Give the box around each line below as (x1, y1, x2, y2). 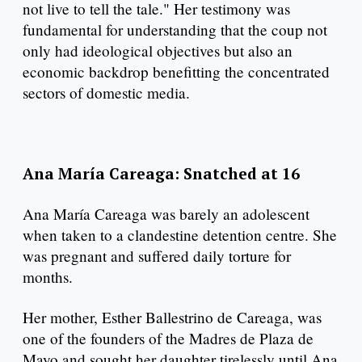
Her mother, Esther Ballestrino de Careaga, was (23, 306, 322, 327)
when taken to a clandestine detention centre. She (23, 224, 337, 245)
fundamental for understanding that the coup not (23, 19, 327, 40)
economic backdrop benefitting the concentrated (23, 61, 330, 82)
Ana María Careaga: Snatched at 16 (23, 162, 300, 183)
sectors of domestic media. (23, 82, 190, 103)
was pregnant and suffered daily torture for (23, 245, 291, 266)
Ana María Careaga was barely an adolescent (23, 203, 309, 224)
